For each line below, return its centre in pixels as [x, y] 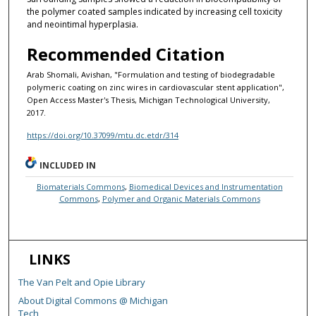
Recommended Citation [126, 54]
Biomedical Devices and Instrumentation [206, 187]
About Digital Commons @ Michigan [93, 301]
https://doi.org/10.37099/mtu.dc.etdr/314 [102, 135]
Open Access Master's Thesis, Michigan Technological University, [148, 99]
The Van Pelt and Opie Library [82, 282]
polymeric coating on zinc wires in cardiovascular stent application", [155, 87]
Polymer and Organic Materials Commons [181, 199]
